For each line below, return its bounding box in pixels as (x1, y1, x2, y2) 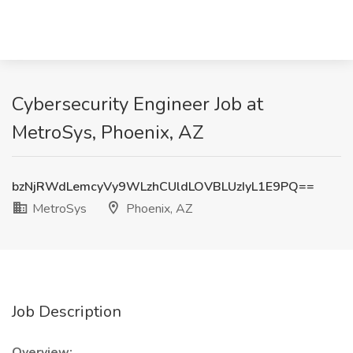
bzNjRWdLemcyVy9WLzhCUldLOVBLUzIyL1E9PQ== (12, 178, 314, 195)
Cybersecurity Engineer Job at (12, 91, 263, 117)
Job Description (12, 301, 121, 322)
